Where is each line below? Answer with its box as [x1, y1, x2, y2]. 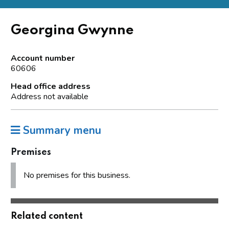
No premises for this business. [24, 169, 130, 181]
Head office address [11, 80, 90, 92]
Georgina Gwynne [11, 23, 134, 37]
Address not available [11, 90, 88, 102]
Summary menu [20, 123, 101, 138]
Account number [11, 52, 75, 64]
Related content [11, 211, 83, 221]
